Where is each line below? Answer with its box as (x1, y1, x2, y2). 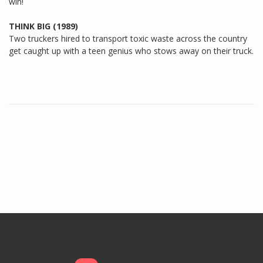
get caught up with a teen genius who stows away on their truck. (9, 45, 254, 56)
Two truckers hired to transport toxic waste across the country (9, 32, 247, 44)
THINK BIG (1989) (9, 20, 78, 32)
